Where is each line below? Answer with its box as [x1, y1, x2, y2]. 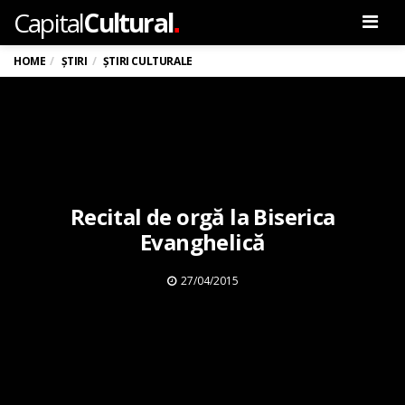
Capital [14, 5, 84, 40]
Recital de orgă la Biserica [70, 201, 335, 231]
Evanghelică [140, 226, 266, 257]
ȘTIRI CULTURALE [102, 53, 193, 69]
